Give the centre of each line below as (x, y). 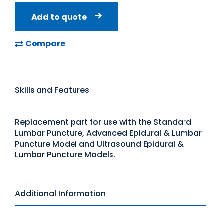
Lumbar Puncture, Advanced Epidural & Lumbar (108, 133)
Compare (45, 44)
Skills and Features (52, 90)
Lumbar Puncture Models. (65, 155)
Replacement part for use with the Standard (103, 122)
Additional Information (60, 194)
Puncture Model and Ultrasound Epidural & (99, 144)
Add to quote (59, 17)
